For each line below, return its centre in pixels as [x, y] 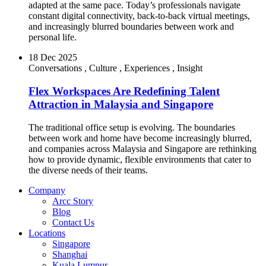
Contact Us [73, 222]
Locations [47, 233]
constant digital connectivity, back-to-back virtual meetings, [139, 16]
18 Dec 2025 [53, 58]
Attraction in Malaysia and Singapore [121, 104]
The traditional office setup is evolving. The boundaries [132, 127]
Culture [103, 68]
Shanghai [70, 254]
